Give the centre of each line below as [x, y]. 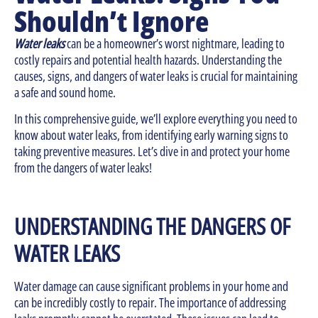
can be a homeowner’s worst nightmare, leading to [176, 44]
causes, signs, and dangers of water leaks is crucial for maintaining [156, 76]
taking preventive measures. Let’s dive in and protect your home [152, 152]
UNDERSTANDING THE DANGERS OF [152, 226]
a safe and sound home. [66, 93]
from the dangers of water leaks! [83, 168]
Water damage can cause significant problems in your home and [151, 286]
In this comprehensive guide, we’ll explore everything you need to [156, 119]
